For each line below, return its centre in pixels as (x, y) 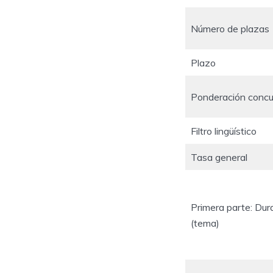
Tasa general (219, 157)
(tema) (205, 223)
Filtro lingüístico (224, 131)
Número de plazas (230, 28)
